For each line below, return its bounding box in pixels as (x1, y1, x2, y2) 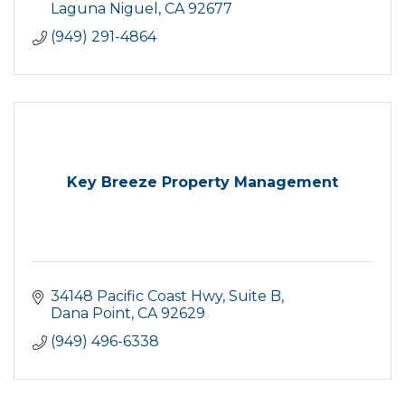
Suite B (229, 287, 281, 305)
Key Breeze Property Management (67, 173, 338, 191)
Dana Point (51, 304, 131, 322)
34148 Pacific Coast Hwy (51, 287, 222, 305)
